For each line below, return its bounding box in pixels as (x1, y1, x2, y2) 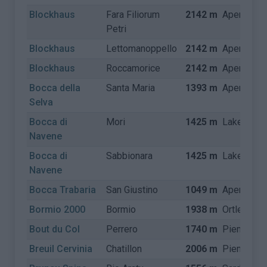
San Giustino (106, 184, 159, 195)
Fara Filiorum (106, 9, 160, 20)
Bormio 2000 (29, 204, 86, 215)
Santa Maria (106, 82, 156, 94)
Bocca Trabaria (29, 184, 97, 195)
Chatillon (106, 243, 142, 254)
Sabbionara (106, 150, 153, 162)
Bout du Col (29, 223, 80, 235)
